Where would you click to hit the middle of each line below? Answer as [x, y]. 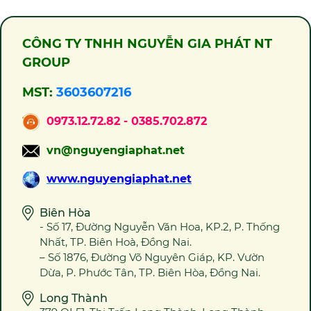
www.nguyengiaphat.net [119, 178]
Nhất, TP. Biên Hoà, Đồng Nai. [116, 242]
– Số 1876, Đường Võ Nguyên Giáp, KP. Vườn [152, 258]
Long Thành [74, 299]
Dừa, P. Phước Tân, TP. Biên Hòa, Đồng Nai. [150, 273]
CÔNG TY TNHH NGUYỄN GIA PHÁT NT [147, 43]
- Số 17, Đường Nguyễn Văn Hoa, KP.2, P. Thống [160, 227]
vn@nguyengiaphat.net [112, 150]
